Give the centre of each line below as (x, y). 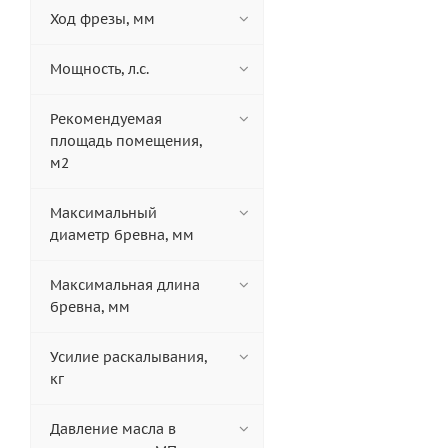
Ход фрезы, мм (102, 19)
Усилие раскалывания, (128, 357)
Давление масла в (113, 429)
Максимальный (103, 213)
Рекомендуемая (106, 119)
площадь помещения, (126, 141)
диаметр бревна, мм (122, 235)
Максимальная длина (125, 285)
